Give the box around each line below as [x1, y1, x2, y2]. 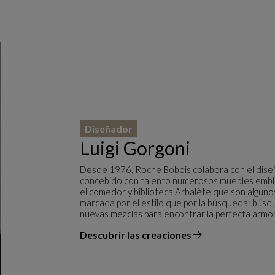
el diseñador [80, 234, 136, 246]
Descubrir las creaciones [80, 228, 192, 241]
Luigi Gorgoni [80, 136, 190, 159]
